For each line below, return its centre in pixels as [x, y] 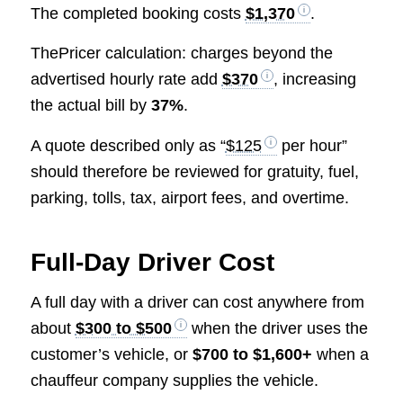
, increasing [314, 80]
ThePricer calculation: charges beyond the [181, 54]
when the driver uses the [277, 328]
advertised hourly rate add [126, 80]
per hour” [312, 145]
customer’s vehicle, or [111, 354]
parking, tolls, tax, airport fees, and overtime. [189, 197]
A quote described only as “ [128, 145]
